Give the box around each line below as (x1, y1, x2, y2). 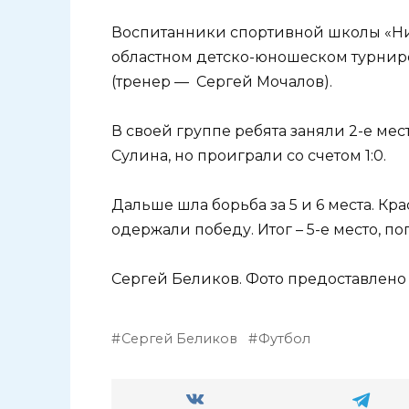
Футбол (258, 330, 311, 348)
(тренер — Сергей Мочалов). (111, 72, 332, 90)
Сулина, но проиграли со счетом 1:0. (111, 146, 386, 164)
